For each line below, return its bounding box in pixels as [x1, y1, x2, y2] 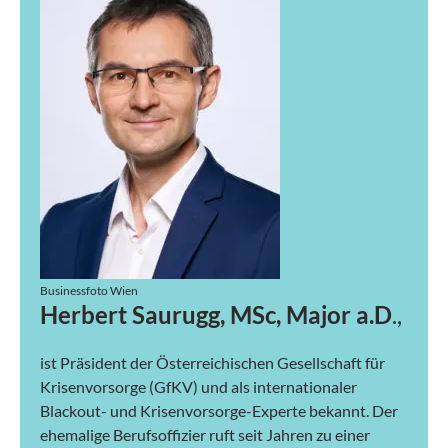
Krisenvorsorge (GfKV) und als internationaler [40, 377, 357, 396]
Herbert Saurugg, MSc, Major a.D [40, 300, 392, 329]
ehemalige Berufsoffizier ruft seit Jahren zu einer [40, 425, 370, 444]
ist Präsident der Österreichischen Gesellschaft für [40, 353, 385, 372]
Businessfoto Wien [40, 283, 138, 298]
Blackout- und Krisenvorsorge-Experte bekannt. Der [40, 401, 398, 420]
